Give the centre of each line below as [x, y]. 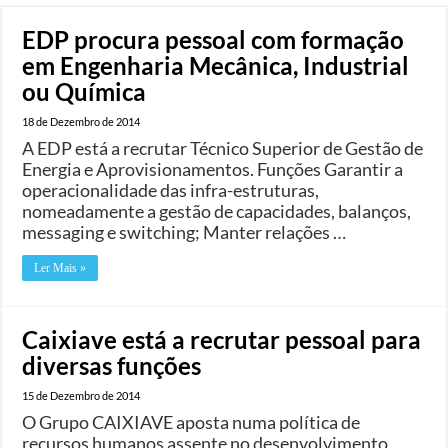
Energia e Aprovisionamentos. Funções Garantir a [213, 168]
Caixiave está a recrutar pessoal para [222, 339]
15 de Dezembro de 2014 [81, 395]
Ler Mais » [60, 267]
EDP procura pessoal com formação [213, 39]
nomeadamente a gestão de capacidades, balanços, [217, 210]
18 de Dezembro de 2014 [81, 121]
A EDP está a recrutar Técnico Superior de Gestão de [223, 147]
